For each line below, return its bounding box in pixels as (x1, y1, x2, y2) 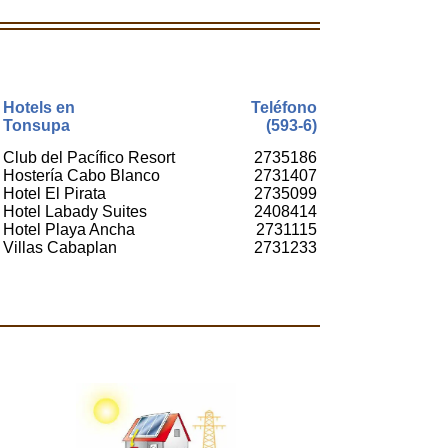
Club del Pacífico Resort (3, 149, 175, 166)
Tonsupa (3, 117, 70, 134)
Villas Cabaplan (3, 239, 117, 256)
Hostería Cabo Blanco (3, 167, 160, 184)
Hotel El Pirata (3, 185, 106, 202)
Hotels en (3, 99, 75, 116)
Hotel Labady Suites (3, 203, 147, 220)
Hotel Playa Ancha (3, 221, 135, 238)
